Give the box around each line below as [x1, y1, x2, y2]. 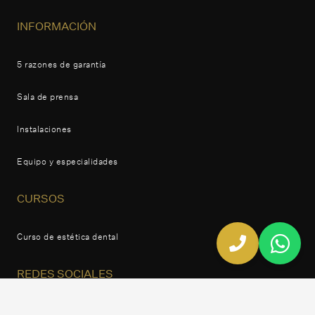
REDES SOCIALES [17, 266, 113, 281]
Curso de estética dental [17, 231, 118, 242]
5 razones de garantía [17, 58, 106, 70]
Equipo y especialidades [17, 155, 118, 167]
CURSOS [17, 191, 65, 205]
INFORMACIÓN [17, 18, 96, 33]
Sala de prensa [17, 91, 78, 102]
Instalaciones [17, 123, 72, 134]
